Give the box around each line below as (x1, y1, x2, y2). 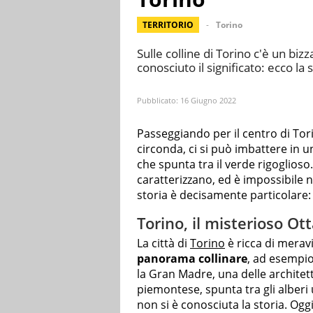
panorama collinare (137, 251, 247, 267)
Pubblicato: (137, 95, 180, 106)
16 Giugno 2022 (180, 95, 236, 106)
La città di (137, 235, 190, 252)
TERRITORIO (143, 19, 194, 31)
